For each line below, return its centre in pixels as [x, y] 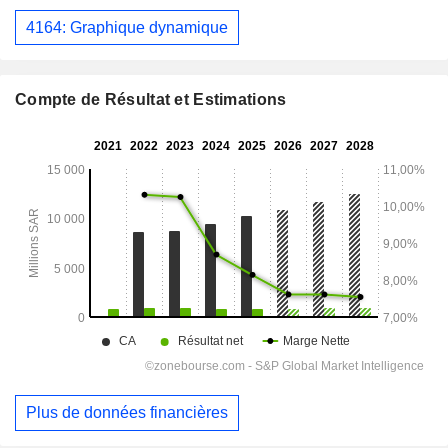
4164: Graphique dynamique [127, 27]
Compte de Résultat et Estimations [151, 100]
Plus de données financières [127, 413]
